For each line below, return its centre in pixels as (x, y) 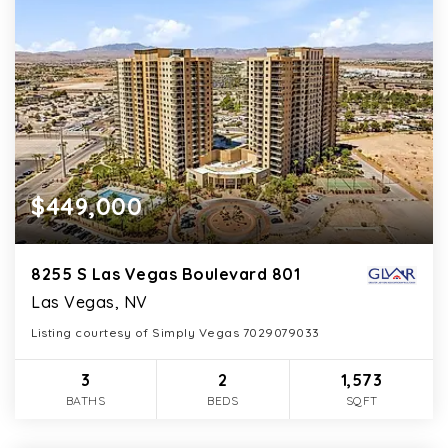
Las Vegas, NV (89, 301)
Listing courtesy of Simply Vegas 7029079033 (175, 332)
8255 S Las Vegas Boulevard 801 (165, 273)
